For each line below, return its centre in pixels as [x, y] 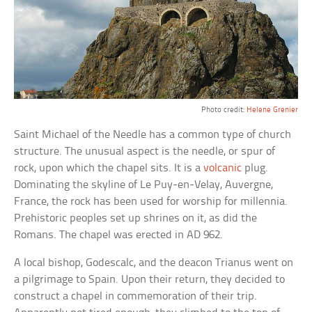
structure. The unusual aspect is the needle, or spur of [145, 151]
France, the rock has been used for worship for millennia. [151, 201]
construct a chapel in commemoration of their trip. [136, 296]
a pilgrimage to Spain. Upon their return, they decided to [150, 279]
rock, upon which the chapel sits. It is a [109, 168]
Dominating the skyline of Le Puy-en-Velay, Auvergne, [144, 185]
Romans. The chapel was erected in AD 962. [119, 235]
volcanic [223, 168]
